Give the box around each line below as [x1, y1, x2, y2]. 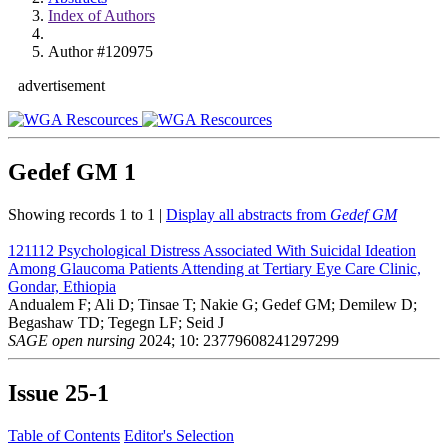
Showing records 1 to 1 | [8, 205, 166, 223]
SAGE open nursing [8, 331, 135, 349]
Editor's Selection [124, 426, 234, 444]
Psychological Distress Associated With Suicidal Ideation [58, 241, 416, 259]
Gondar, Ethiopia [8, 277, 116, 295]
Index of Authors [48, 7, 155, 24]
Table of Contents [8, 426, 120, 444]
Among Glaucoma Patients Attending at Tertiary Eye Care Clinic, [8, 259, 421, 277]
